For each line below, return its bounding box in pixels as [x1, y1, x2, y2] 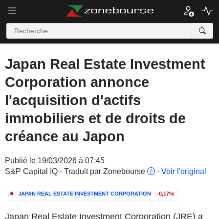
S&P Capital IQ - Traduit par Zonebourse [5, 167, 147, 175]
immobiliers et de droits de [5, 110, 186, 126]
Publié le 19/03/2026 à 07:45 [5, 156, 105, 165]
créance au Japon [5, 129, 125, 144]
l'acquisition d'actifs [5, 92, 141, 108]
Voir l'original [161, 167, 206, 175]
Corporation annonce [5, 74, 149, 90]
